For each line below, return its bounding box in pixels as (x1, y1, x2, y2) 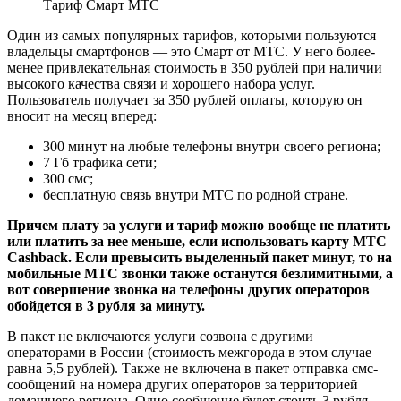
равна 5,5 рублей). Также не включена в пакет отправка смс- (7, 361, 378, 377)
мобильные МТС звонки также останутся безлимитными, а (7, 266, 393, 282)
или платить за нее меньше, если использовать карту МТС (7, 234, 387, 250)
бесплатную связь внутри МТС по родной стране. (43, 187, 348, 203)
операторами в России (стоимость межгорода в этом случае (7, 345, 371, 361)
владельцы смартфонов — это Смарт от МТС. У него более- (7, 44, 375, 60)
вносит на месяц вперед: (7, 108, 157, 124)
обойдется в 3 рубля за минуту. (7, 298, 205, 314)
